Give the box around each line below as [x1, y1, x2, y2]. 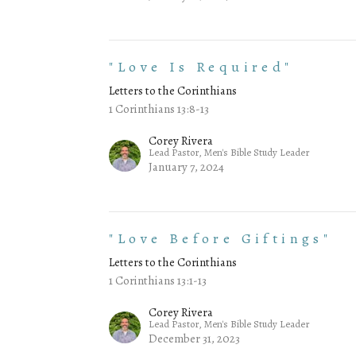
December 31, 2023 [149, 331, 241, 347]
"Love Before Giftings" [109, 229, 332, 249]
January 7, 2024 [149, 159, 225, 176]
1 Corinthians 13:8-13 [109, 101, 210, 118]
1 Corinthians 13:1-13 [109, 273, 207, 289]
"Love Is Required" [109, 57, 293, 77]
